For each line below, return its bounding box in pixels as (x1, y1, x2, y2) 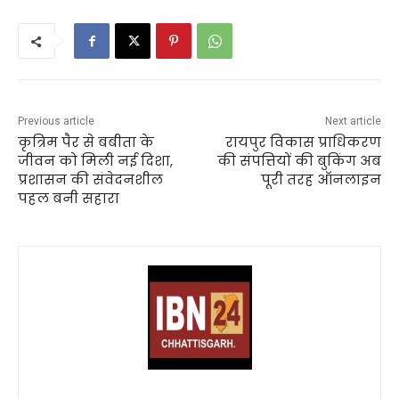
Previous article (18, 115, 94, 128)
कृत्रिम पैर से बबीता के (18, 133, 154, 152)
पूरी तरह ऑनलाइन (260, 170, 381, 190)
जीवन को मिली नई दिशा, (18, 151, 173, 171)
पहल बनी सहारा (18, 189, 119, 208)
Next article (324, 115, 381, 128)
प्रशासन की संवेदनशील (18, 170, 163, 190)
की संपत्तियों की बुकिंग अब (216, 151, 381, 171)
